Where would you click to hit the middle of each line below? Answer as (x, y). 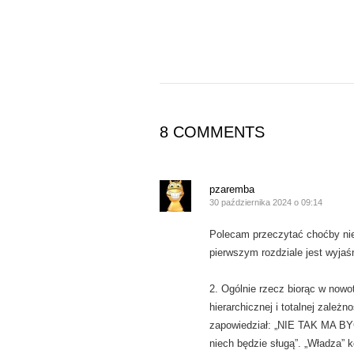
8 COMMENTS (212, 132)
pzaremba (232, 189)
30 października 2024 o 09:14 (266, 202)
